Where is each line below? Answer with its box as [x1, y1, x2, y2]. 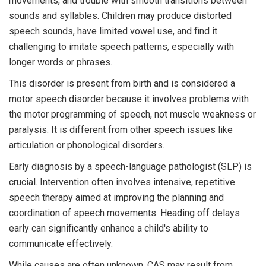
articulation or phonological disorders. [9, 139, 164, 151]
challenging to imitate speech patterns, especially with [9, 40, 234, 52]
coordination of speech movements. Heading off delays [9, 207, 240, 218]
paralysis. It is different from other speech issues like [9, 123, 233, 135]
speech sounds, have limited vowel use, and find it [9, 25, 217, 37]
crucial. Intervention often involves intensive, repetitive [9, 176, 235, 188]
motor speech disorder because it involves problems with [9, 93, 249, 104]
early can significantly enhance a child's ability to [9, 222, 208, 234]
